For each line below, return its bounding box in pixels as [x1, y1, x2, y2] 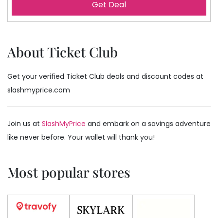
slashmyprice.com [7, 85, 70, 95]
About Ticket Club [7, 43, 118, 61]
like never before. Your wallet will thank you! [7, 132, 155, 142]
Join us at [7, 119, 42, 128]
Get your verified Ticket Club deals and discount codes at [7, 72, 203, 81]
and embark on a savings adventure [86, 119, 211, 128]
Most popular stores [7, 163, 130, 181]
